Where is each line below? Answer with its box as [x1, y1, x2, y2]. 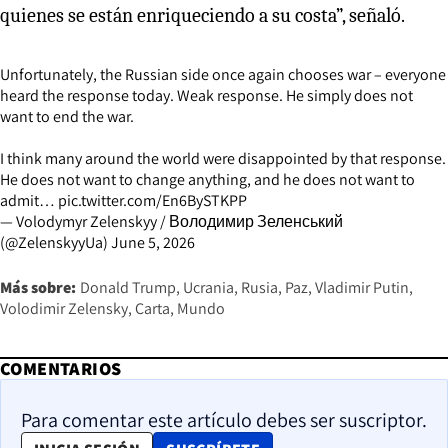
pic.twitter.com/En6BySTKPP [58, 189, 247, 211]
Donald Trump [80, 276, 176, 298]
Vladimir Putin [315, 276, 409, 298]
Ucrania [183, 276, 234, 298]
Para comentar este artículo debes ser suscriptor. [21, 406, 427, 433]
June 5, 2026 [111, 231, 195, 253]
